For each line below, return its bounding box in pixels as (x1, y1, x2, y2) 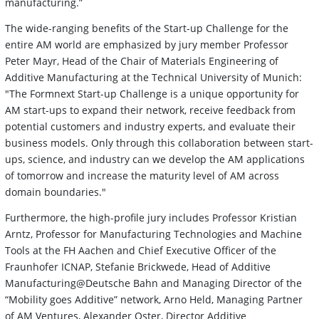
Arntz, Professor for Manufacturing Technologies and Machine (5, 226, 302, 241)
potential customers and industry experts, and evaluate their (5, 119, 296, 133)
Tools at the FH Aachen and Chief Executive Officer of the (5, 243, 276, 257)
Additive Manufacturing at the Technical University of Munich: (5, 70, 302, 84)
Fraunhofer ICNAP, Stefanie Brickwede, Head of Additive (5, 259, 271, 273)
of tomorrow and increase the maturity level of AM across (5, 168, 279, 182)
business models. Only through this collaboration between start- (5, 135, 313, 150)
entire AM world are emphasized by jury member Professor (5, 37, 288, 51)
